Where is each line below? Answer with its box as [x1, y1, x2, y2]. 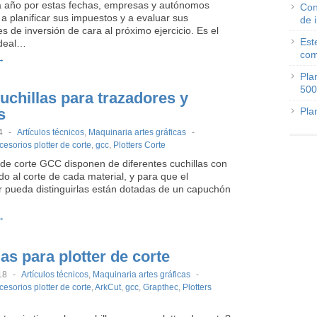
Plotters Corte [113, 140, 166, 150]
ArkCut [95, 282, 121, 292]
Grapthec [143, 282, 178, 292]
